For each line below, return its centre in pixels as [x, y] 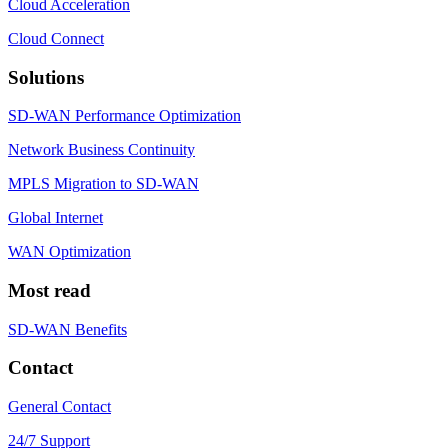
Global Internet [55, 218]
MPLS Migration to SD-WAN [103, 184]
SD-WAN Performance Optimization [124, 116]
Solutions [46, 77]
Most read [49, 290]
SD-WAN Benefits [67, 329]
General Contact [59, 407]
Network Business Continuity [101, 150]
